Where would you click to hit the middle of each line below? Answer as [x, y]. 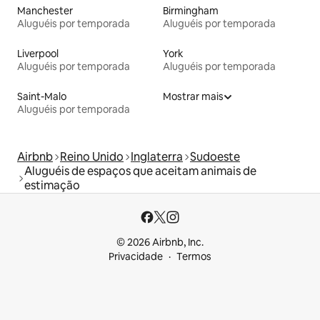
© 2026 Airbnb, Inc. [160, 242]
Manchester [45, 10]
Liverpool [38, 53]
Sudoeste [215, 156]
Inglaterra [157, 156]
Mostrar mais [193, 96]
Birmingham [191, 10]
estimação [52, 185]
